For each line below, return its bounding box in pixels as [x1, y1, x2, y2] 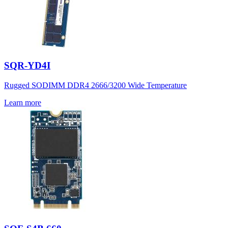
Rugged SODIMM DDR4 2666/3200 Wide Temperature [4, 81, 187, 90]
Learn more [4, 98, 41, 107]
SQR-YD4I [4, 60, 50, 71]
